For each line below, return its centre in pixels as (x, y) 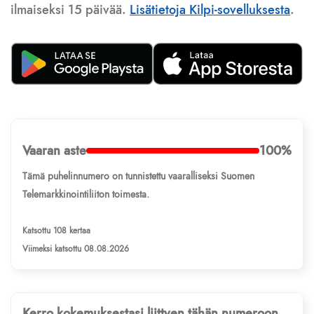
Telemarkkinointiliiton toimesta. (86, 194)
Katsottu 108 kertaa (56, 231)
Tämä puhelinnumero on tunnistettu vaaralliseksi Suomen (138, 176)
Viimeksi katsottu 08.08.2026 (76, 249)
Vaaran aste (54, 151)
